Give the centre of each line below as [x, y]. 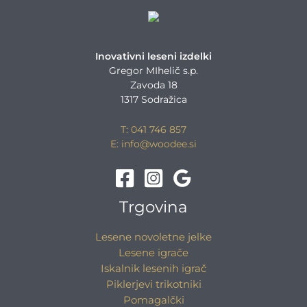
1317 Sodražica [153, 99]
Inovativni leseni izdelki [153, 56]
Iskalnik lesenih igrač [153, 269]
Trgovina [153, 207]
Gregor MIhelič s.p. [153, 70]
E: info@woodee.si [153, 144]
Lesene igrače [153, 253]
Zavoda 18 [153, 85]
